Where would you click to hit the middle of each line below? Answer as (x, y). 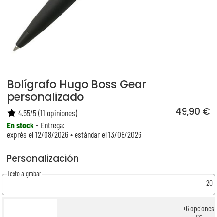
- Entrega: (50, 125)
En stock (21, 125)
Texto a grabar (24, 174)
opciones (201, 208)
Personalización (42, 158)
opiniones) (61, 113)
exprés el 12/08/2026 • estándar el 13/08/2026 (74, 134)
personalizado (46, 97)
